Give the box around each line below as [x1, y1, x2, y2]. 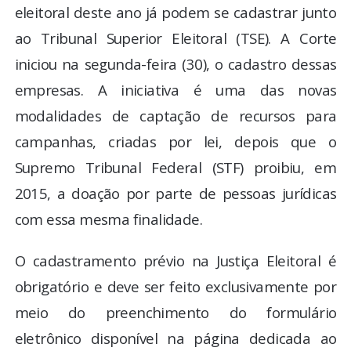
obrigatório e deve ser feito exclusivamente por [14, 276, 337, 296]
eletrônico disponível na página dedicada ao [14, 327, 337, 348]
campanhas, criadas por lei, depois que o [14, 131, 337, 151]
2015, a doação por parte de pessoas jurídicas [14, 183, 337, 203]
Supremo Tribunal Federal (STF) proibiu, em [14, 157, 337, 177]
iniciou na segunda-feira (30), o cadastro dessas [14, 53, 337, 74]
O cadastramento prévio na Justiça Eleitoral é [14, 250, 337, 270]
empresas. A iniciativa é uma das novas [14, 79, 337, 100]
